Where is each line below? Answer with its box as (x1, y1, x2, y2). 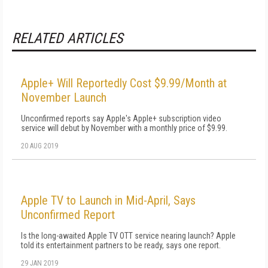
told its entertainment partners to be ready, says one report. (21, 240, 221, 250)
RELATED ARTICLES (12, 30, 123, 47)
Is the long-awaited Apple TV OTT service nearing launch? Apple (21, 231, 236, 240)
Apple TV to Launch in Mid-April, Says (21, 193, 196, 208)
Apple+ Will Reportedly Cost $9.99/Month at (21, 76, 227, 90)
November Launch (21, 90, 106, 105)
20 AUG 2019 (21, 142, 58, 150)
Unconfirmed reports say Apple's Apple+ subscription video (21, 114, 221, 123)
